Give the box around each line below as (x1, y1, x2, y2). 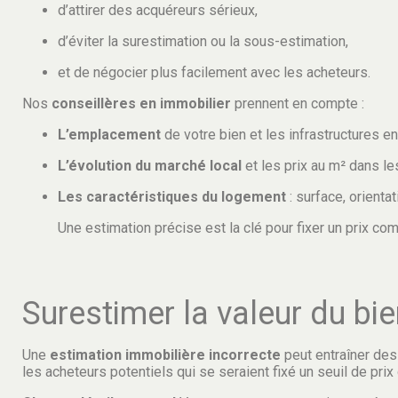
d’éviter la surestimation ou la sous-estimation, (58, 33, 348, 51)
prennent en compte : (231, 95, 364, 113)
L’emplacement (58, 126, 161, 144)
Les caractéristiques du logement (58, 188, 286, 206)
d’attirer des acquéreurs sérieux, (58, 2, 258, 20)
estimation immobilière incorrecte (50, 346, 281, 364)
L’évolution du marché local (58, 157, 242, 175)
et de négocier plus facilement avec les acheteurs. (58, 64, 370, 82)
